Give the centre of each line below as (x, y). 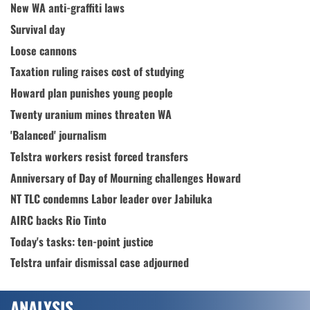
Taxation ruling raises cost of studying (97, 72)
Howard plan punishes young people (92, 93)
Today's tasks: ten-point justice (82, 241)
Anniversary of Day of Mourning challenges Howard (126, 177)
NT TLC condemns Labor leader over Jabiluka (111, 199)
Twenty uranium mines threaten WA (91, 114)
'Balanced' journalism (58, 135)
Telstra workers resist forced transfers (99, 157)
